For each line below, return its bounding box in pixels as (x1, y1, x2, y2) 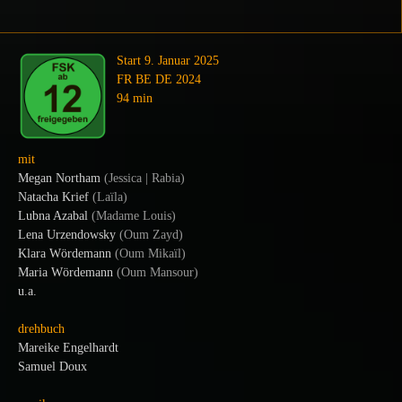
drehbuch (18, 321, 65, 336)
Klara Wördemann (18, 246, 111, 260)
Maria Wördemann (18, 265, 113, 279)
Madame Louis (96, 208, 171, 223)
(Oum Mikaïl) (111, 246, 186, 260)
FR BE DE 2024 (117, 72, 201, 86)
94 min (117, 91, 153, 105)
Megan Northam (18, 170, 100, 185)
